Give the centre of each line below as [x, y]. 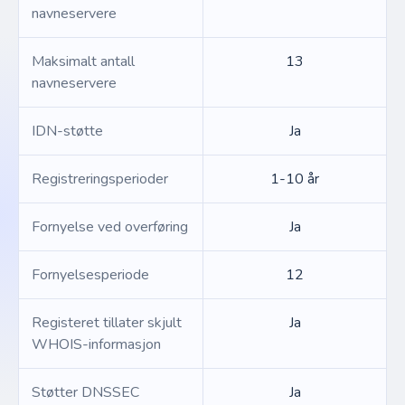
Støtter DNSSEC [85, 392]
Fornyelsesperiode [90, 275]
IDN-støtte [67, 131]
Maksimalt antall [83, 61]
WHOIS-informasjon [96, 344]
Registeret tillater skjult [107, 323]
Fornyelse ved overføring [110, 227]
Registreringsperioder [100, 179]
